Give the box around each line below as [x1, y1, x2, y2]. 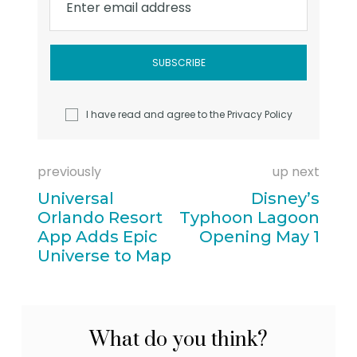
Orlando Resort [37, 208, 163, 228]
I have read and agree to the [85, 108, 227, 122]
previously [37, 163, 102, 182]
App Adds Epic [37, 227, 159, 247]
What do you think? [89, 328, 268, 353]
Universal [37, 189, 115, 209]
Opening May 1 [198, 227, 320, 247]
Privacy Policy [226, 108, 292, 122]
